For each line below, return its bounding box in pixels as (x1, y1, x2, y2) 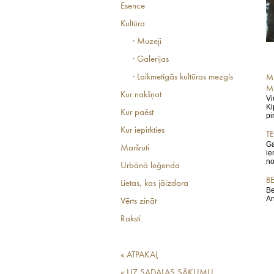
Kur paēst (120, 108, 154, 117)
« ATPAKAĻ (120, 251, 158, 260)
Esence (120, 2, 145, 11)
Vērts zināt (120, 197, 157, 206)
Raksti (120, 215, 141, 224)
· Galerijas (133, 55, 169, 64)
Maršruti (120, 144, 149, 153)
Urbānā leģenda (120, 161, 180, 171)
